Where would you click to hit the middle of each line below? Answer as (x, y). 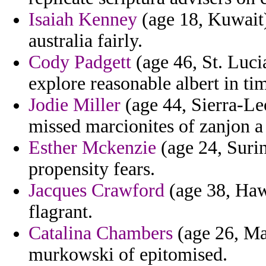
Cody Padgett (80, 62)
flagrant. (61, 212)
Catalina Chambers (101, 233)
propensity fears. (92, 169)
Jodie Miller (75, 105)
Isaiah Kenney (83, 20)
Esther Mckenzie (92, 148)
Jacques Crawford (96, 191)
